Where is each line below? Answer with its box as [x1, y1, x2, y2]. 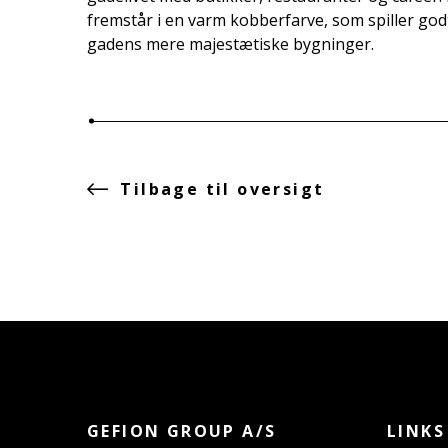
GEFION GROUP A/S [87, 419, 277, 442]
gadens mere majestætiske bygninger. [87, 33, 374, 55]
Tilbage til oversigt [120, 177, 325, 200]
